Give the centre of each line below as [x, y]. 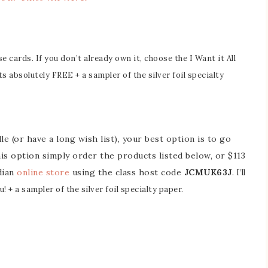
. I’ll [239, 173]
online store [43, 173]
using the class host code [127, 173]
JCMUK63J [208, 173]
